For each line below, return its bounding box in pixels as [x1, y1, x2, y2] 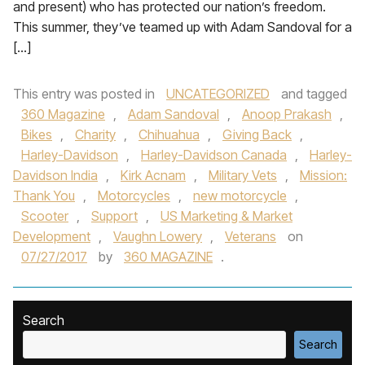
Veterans [225, 228, 276, 244]
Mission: [300, 167, 347, 183]
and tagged [278, 86, 347, 102]
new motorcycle [193, 187, 287, 204]
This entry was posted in [13, 86, 158, 102]
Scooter [21, 208, 68, 224]
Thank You [13, 187, 75, 204]
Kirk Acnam [121, 167, 186, 183]
